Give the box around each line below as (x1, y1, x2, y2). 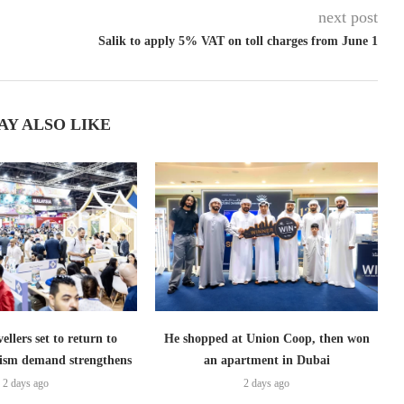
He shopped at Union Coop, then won (163, 331, 370, 345)
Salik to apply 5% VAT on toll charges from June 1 (97, 34, 378, 49)
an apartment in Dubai (203, 353, 330, 367)
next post (317, 8, 378, 27)
